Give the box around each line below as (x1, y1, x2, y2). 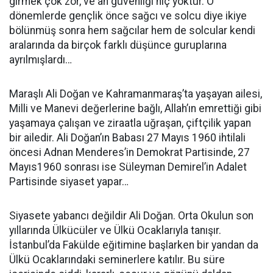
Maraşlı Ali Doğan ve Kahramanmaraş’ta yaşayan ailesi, (9, 88, 262, 100)
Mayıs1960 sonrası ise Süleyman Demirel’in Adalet (9, 161, 247, 173)
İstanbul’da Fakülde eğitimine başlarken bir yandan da (9, 239, 258, 251)
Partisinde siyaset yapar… (9, 175, 129, 188)
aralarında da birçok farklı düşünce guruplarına (9, 39, 227, 51)
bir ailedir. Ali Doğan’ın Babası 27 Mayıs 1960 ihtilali (9, 132, 246, 144)
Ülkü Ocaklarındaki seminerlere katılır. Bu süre (9, 253, 225, 266)
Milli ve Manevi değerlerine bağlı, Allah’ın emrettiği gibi (9, 102, 261, 115)
